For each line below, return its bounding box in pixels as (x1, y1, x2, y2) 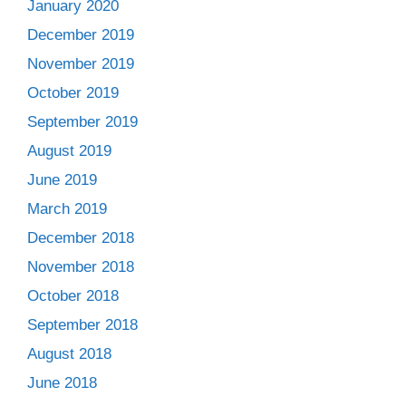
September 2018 (27, 316, 138, 334)
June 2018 (27, 374, 97, 392)
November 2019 (27, 55, 134, 73)
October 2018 (27, 287, 119, 305)
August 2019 (27, 142, 111, 160)
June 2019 (27, 171, 97, 189)
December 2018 (27, 229, 134, 247)
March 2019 (27, 200, 107, 218)
